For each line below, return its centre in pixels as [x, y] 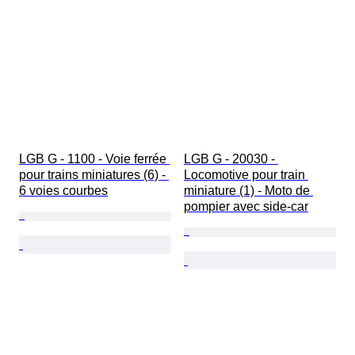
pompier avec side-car [246, 207]
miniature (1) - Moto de [248, 191]
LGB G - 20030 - [231, 159]
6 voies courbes [63, 191]
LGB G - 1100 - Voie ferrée [94, 159]
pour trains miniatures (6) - [94, 175]
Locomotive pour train [246, 175]
